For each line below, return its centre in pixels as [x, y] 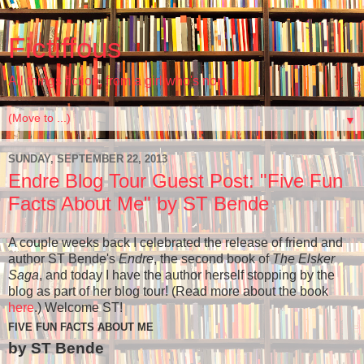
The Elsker [303, 258]
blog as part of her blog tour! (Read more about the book [168, 291]
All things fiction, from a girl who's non [116, 81]
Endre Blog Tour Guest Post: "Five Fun [175, 181]
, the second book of [213, 258]
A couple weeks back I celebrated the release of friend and [175, 242]
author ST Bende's [63, 258]
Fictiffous [65, 48]
